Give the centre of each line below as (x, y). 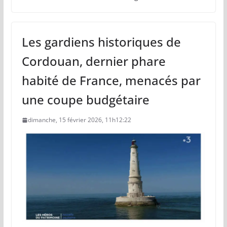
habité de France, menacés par (111, 80)
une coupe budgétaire (85, 99)
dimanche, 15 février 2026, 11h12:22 (79, 120)
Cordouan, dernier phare (93, 61)
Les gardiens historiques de (101, 42)
